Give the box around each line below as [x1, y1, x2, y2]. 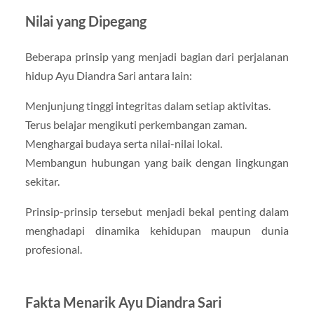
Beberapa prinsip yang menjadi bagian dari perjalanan [25, 50, 289, 64]
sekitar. [25, 175, 60, 189]
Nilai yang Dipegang [25, 13, 146, 30]
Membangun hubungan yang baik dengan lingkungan [25, 156, 289, 170]
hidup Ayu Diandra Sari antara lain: [25, 69, 192, 83]
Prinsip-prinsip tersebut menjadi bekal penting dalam [25, 205, 289, 219]
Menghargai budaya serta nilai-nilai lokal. [25, 137, 222, 151]
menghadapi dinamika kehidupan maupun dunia [25, 224, 289, 238]
